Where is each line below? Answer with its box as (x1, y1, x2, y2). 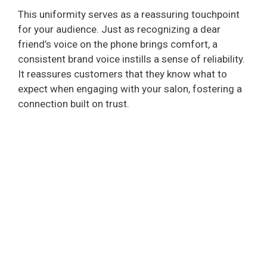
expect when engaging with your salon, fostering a (18, 83, 242, 95)
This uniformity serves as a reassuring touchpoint (18, 8, 240, 21)
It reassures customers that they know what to (18, 68, 227, 80)
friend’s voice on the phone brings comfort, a (18, 38, 218, 51)
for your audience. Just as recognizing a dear (18, 23, 221, 36)
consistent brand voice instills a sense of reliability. (18, 53, 245, 66)
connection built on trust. (18, 98, 129, 110)
